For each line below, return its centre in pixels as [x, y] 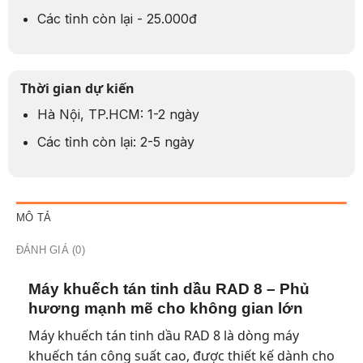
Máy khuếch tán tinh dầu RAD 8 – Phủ [169, 288]
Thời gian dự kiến [77, 88]
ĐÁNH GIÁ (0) [50, 250]
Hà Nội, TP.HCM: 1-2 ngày [118, 114]
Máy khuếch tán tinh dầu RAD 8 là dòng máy [163, 336]
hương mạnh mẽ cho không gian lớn [165, 308]
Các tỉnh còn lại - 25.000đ [117, 19]
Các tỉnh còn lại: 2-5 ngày [115, 142]
